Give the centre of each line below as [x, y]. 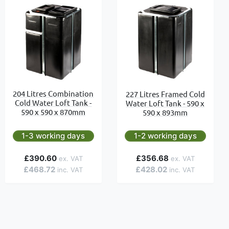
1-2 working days [165, 135]
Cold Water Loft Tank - [53, 102]
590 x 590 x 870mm [53, 111]
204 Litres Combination [53, 93]
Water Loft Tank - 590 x [165, 103]
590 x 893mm [165, 112]
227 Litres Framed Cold [165, 94]
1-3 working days [53, 135]
